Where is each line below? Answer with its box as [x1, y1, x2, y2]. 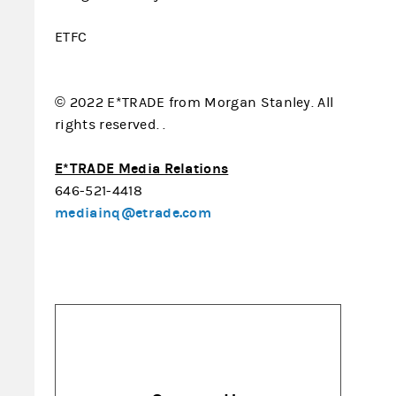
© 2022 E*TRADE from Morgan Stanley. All [55, 95, 334, 110]
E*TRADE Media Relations [55, 160, 229, 177]
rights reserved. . [55, 117, 166, 133]
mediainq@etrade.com [55, 204, 212, 221]
